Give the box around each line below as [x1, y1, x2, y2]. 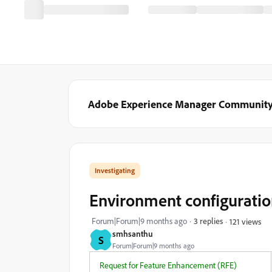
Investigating [95, 166, 135, 175]
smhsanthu [112, 228, 153, 239]
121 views [229, 216, 261, 226]
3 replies [194, 216, 223, 226]
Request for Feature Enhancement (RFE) [100, 260, 237, 271]
